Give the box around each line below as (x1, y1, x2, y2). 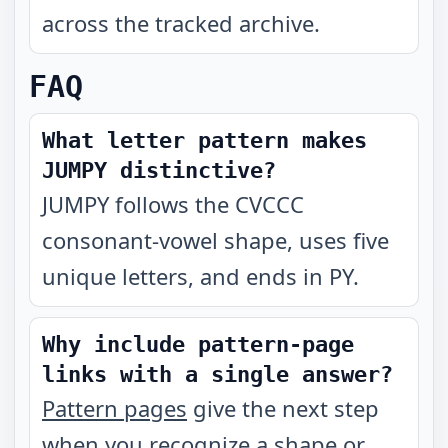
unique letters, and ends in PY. (42, 261, 359, 291)
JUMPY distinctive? (42, 158, 276, 183)
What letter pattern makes (42, 128, 367, 153)
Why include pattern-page (42, 332, 354, 357)
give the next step (187, 393, 379, 423)
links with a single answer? (42, 362, 393, 387)
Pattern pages (42, 393, 187, 423)
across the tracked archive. (42, 8, 320, 38)
